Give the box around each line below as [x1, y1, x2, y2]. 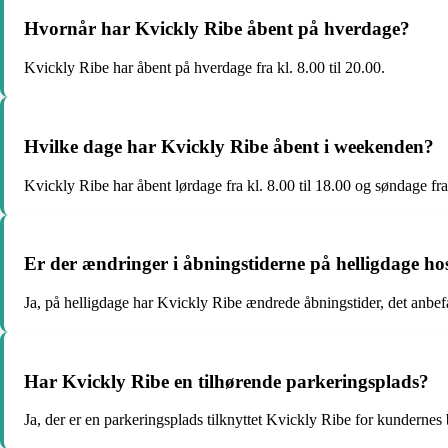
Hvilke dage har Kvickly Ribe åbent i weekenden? [24, 135, 434, 157]
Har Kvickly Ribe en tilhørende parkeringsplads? [24, 370, 429, 392]
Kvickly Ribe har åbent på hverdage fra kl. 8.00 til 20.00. [24, 59, 385, 77]
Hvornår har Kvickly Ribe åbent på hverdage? [24, 18, 410, 40]
